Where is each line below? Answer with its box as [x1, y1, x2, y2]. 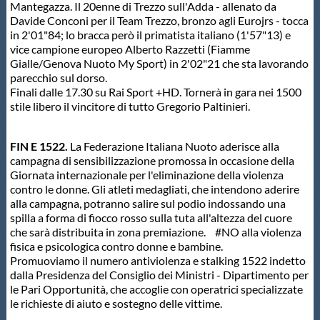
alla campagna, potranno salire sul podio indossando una [9, 196, 286, 211]
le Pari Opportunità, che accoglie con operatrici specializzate [9, 282, 303, 296]
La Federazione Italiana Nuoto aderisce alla [69, 139, 279, 154]
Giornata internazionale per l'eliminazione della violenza [9, 168, 284, 182]
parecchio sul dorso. [9, 71, 107, 85]
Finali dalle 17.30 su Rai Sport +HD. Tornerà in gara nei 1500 [9, 85, 301, 99]
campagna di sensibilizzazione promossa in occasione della [9, 154, 294, 168]
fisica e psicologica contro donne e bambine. [9, 239, 225, 254]
